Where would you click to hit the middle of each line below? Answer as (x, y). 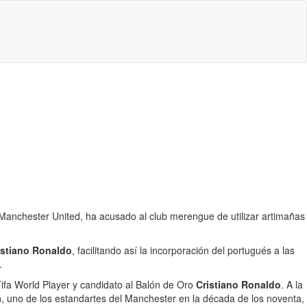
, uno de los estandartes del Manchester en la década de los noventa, (153, 298)
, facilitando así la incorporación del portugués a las (183, 250)
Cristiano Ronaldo (238, 284)
